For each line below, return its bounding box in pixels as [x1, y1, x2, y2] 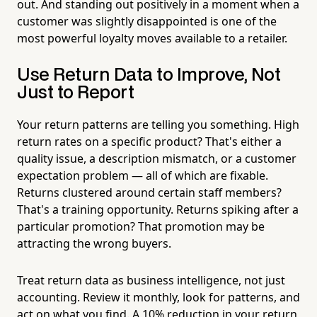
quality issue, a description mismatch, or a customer [17, 150, 296, 166]
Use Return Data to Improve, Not [17, 67, 281, 83]
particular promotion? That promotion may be [17, 218, 265, 234]
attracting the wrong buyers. [17, 235, 171, 251]
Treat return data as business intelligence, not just [17, 272, 285, 288]
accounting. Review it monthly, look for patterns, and [17, 289, 300, 305]
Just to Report [17, 84, 134, 101]
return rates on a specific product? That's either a [17, 133, 282, 149]
